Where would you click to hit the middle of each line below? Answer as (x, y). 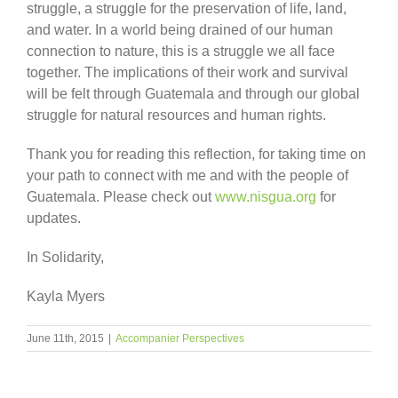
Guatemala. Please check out (121, 196)
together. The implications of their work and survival (187, 72)
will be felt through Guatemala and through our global (193, 93)
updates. (54, 218)
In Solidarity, (65, 257)
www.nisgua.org (266, 196)
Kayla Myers (66, 296)
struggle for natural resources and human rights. (176, 115)
